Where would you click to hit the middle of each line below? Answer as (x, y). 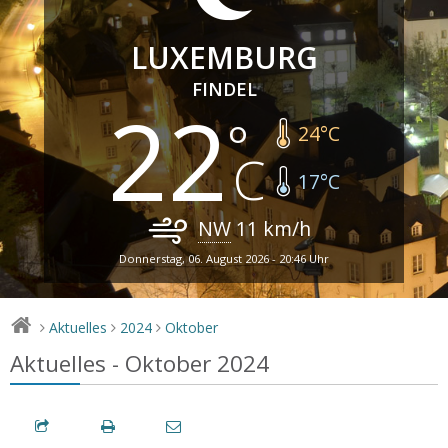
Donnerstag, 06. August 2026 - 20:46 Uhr (224, 258)
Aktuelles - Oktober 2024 (139, 363)
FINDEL (224, 88)
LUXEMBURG (224, 57)
